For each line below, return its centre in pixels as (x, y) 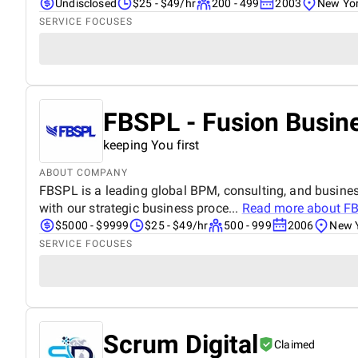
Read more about (292, 208)
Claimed (295, 344)
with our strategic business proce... (141, 208)
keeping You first (151, 145)
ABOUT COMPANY (84, 172)
